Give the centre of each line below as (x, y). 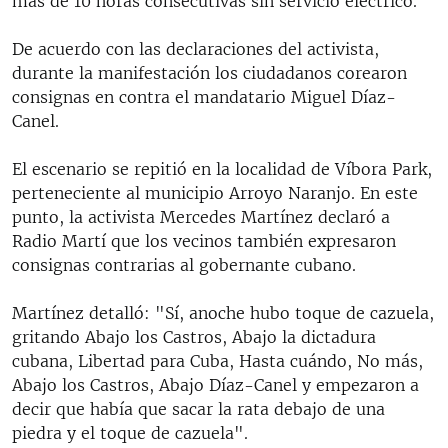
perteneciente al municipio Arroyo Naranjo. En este (215, 192)
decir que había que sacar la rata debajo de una (198, 408)
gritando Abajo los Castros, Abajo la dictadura (194, 336)
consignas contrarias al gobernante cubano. (184, 264)
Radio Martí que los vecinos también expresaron (204, 240)
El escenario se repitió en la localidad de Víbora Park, (222, 168)
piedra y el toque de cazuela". (130, 432)
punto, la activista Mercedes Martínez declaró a (201, 216)
